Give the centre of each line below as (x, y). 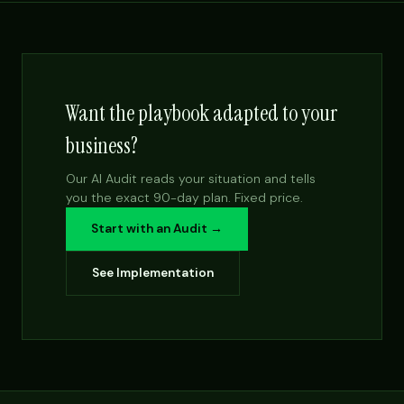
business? (102, 146)
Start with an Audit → (157, 229)
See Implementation (153, 273)
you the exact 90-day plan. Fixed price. (184, 197)
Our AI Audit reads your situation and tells (191, 179)
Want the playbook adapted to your (202, 113)
